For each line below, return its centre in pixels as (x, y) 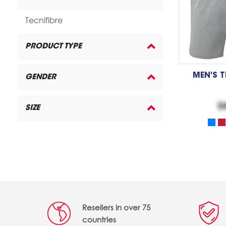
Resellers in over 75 (116, 208)
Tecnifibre (44, 20)
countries (99, 220)
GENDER (41, 77)
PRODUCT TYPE (53, 47)
